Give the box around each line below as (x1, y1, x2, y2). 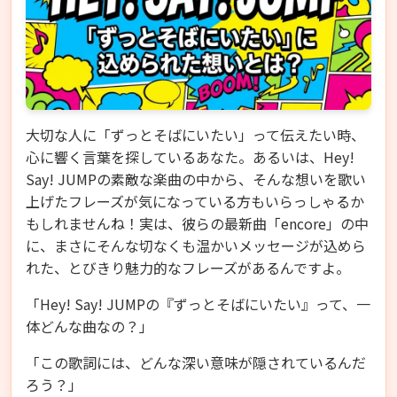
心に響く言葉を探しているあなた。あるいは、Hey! (26, 145, 354, 167)
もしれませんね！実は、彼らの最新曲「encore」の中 (26, 212, 369, 234)
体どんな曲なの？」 (26, 315, 153, 337)
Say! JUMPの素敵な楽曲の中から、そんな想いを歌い (26, 167, 366, 190)
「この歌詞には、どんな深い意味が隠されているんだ (26, 351, 366, 373)
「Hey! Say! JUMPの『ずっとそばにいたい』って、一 (26, 292, 370, 315)
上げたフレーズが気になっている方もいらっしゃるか (26, 190, 364, 212)
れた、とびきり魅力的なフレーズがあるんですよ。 (26, 256, 350, 278)
